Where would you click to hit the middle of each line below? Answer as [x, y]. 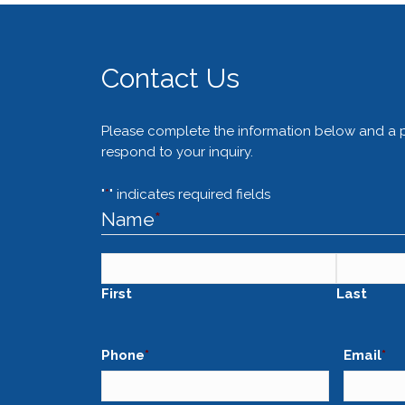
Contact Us [170, 78]
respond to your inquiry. [177, 152]
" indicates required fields [190, 194]
